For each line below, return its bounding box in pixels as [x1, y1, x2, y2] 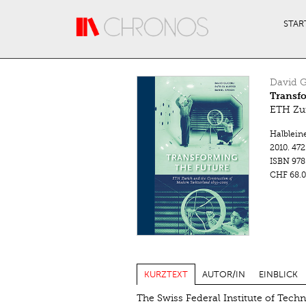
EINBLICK [258, 269, 298, 279]
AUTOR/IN [201, 269, 245, 279]
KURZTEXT [143, 269, 188, 279]
